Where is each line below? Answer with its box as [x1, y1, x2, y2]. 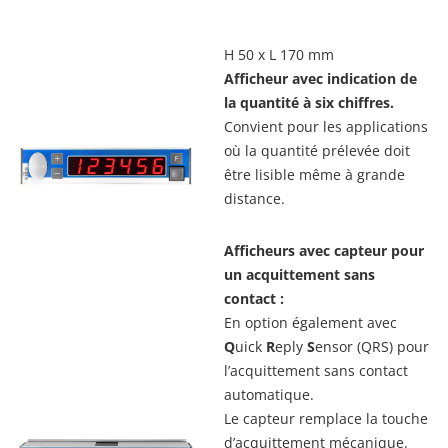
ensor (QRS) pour [315, 337, 429, 357]
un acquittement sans [224, 265, 375, 285]
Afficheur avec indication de [224, 69, 417, 89]
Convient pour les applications [224, 117, 428, 137]
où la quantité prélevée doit [224, 141, 410, 161]
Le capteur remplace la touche [224, 409, 428, 429]
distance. [224, 189, 285, 209]
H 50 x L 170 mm [224, 45, 334, 65]
